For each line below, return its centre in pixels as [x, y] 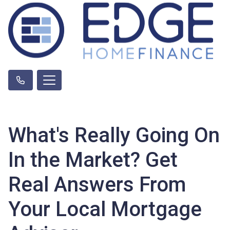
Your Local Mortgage [105, 209]
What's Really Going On [114, 135]
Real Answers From [97, 185]
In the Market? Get [93, 160]
